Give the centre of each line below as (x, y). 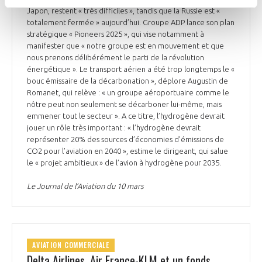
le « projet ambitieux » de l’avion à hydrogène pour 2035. (125, 162)
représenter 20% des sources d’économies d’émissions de (125, 139)
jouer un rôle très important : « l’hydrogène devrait (114, 127)
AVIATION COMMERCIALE (71, 245)
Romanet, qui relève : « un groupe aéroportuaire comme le (128, 92)
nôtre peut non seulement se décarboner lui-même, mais (124, 104)
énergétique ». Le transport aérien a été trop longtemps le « (131, 69)
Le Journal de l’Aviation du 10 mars (85, 186)
